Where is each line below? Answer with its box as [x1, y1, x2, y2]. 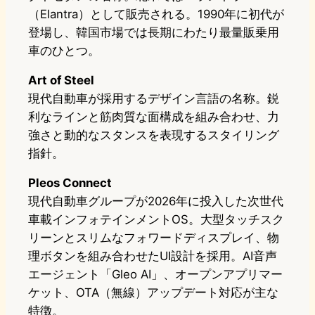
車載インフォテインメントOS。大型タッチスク [28, 212, 284, 227]
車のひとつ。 [28, 44, 100, 58]
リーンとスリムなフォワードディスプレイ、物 [28, 231, 279, 245]
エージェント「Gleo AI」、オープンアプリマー [28, 267, 283, 282]
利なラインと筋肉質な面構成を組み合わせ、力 [28, 110, 279, 124]
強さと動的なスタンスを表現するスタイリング [28, 128, 279, 143]
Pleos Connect [28, 176, 112, 191]
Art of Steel [28, 73, 94, 88]
